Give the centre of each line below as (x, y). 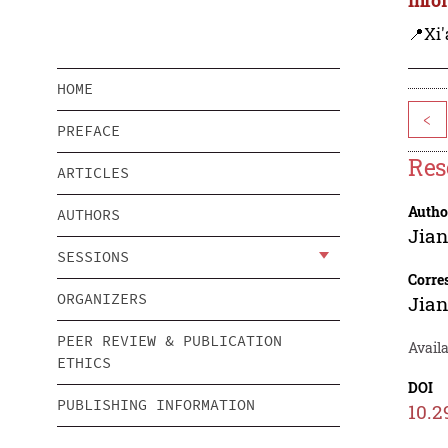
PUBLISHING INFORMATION (156, 405)
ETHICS (84, 363)
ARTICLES (93, 173)
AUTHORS (88, 215)
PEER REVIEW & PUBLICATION (169, 341)
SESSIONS (93, 257)
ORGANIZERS (102, 299)
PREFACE (88, 131)
